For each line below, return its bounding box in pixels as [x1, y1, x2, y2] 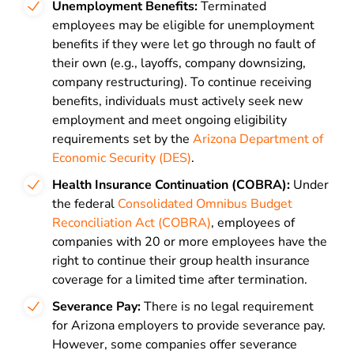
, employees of [211, 214, 295, 232]
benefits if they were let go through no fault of [52, 36, 315, 53]
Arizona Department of [193, 130, 323, 148]
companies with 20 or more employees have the [52, 233, 327, 250]
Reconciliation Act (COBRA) [52, 214, 211, 232]
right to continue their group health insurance [52, 252, 310, 269]
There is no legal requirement [141, 298, 314, 315]
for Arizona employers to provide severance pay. [52, 317, 326, 334]
